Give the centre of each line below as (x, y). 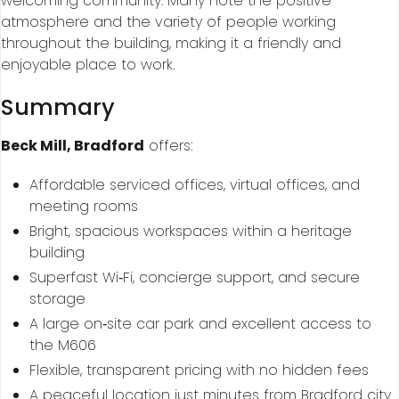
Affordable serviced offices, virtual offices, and (195, 185)
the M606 (63, 346)
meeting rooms (84, 207)
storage (57, 299)
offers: (168, 146)
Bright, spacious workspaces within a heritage (191, 232)
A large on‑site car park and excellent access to (200, 324)
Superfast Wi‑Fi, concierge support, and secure (195, 278)
